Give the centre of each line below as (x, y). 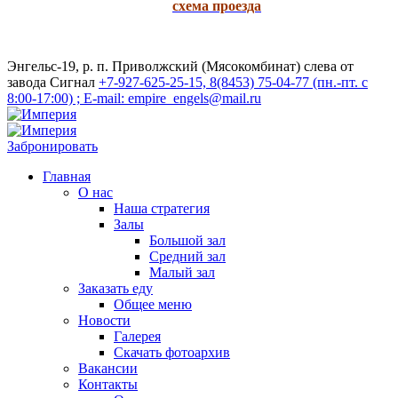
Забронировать (52, 146)
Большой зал (187, 240)
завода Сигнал (51, 82)
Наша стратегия (162, 208)
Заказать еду (115, 288)
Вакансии (108, 368)
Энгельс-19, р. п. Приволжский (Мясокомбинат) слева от (180, 66)
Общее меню (153, 304)
